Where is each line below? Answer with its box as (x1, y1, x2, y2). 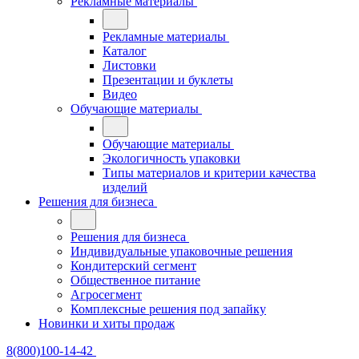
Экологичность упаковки (103, 151, 240, 165)
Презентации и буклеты (103, 73, 233, 87)
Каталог (103, 44, 147, 58)
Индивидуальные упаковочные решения (71, 244, 292, 258)
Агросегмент (71, 288, 142, 301)
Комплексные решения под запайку (71, 302, 266, 316)
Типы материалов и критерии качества (103, 166, 316, 179)
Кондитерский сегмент (71, 259, 196, 272)
